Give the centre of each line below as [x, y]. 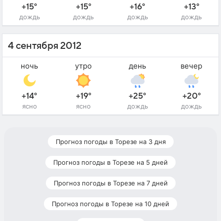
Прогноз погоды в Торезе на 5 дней [110, 163]
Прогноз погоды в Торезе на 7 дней [110, 183]
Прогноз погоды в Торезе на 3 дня [110, 142]
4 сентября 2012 [45, 46]
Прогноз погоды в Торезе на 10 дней [110, 204]
